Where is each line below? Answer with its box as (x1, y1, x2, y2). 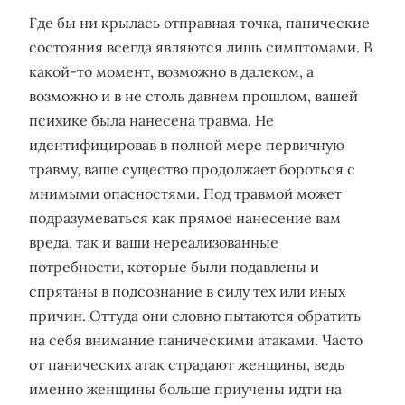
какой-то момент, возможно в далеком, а (29, 62, 314, 80)
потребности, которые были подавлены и (29, 258, 319, 276)
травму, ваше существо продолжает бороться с (29, 160, 355, 178)
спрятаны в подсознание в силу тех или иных (29, 282, 345, 300)
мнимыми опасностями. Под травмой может (29, 184, 342, 202)
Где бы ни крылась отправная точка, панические (29, 14, 370, 32)
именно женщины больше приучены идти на (29, 380, 342, 398)
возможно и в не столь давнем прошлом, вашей (29, 87, 358, 105)
